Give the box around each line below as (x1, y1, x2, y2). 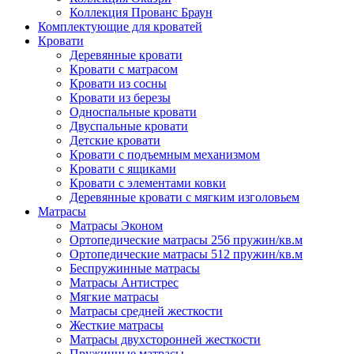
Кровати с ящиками (70, 161, 176, 175)
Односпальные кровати (70, 104, 197, 119)
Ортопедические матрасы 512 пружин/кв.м (70, 247, 303, 261)
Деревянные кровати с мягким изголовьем (70, 190, 299, 204)
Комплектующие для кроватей (38, 19, 202, 33)
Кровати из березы (70, 90, 171, 104)
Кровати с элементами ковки (70, 175, 226, 190)
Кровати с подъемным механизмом (70, 147, 260, 161)
